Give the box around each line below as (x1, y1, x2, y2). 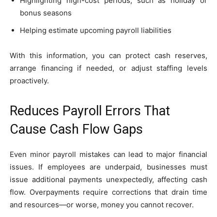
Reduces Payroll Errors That (10, 103, 170, 119)
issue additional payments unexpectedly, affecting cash (10, 174, 207, 184)
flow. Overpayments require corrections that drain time (10, 187, 207, 197)
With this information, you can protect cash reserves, (10, 50, 207, 60)
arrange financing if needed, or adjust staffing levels (10, 63, 207, 73)
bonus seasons (20, 8, 72, 17)
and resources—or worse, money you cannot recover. (10, 200, 194, 209)
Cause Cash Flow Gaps (10, 121, 143, 137)
